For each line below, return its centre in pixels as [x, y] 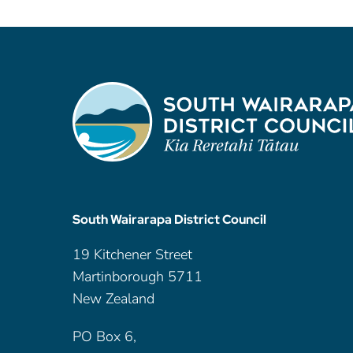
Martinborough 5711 [137, 277]
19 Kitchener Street [132, 255]
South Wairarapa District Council [169, 220]
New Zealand [113, 299]
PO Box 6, [104, 337]
